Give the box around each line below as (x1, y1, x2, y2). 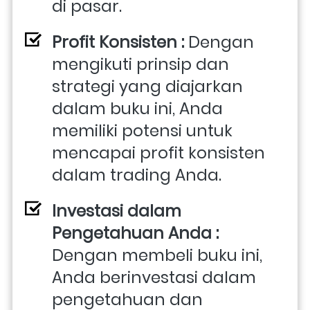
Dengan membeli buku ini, (52, 244, 262, 266)
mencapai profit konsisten (52, 141, 265, 164)
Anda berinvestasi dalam (52, 266, 256, 289)
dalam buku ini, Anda (52, 97, 223, 120)
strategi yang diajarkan (52, 75, 243, 98)
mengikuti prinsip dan (52, 53, 229, 75)
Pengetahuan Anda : (52, 221, 219, 244)
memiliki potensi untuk (52, 119, 232, 142)
